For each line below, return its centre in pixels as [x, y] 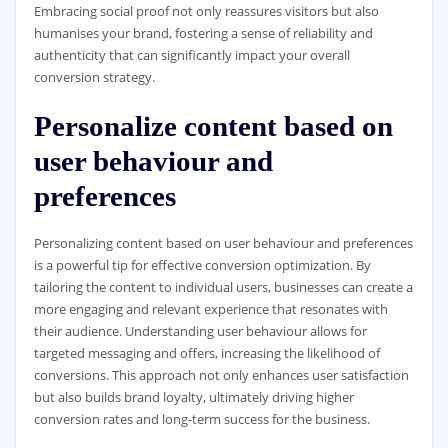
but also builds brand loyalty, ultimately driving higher [193, 396]
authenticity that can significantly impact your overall [191, 55]
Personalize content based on [213, 125]
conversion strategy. [94, 77]
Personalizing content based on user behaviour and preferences [223, 242]
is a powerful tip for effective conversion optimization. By [202, 264]
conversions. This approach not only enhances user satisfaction [221, 374]
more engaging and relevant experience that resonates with [210, 308]
